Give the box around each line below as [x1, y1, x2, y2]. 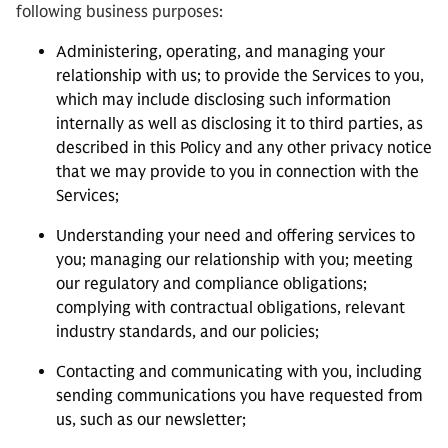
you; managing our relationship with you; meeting [56, 250, 413, 270]
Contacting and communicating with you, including [56, 362, 422, 382]
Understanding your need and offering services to [56, 226, 415, 246]
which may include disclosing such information [56, 90, 391, 110]
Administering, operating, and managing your [56, 42, 385, 62]
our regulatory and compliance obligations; [56, 274, 367, 294]
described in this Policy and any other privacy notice [56, 138, 432, 158]
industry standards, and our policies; [56, 322, 319, 342]
